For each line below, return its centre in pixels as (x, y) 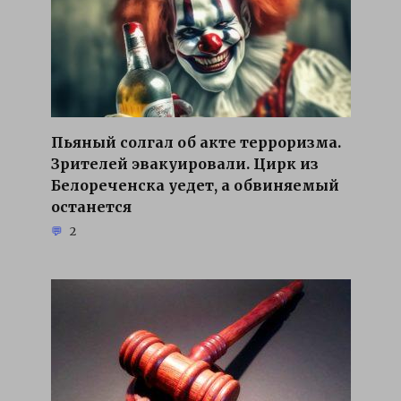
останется (91, 206)
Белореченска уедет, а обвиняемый (195, 185)
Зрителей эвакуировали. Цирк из (184, 163)
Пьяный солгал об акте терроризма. (196, 142)
